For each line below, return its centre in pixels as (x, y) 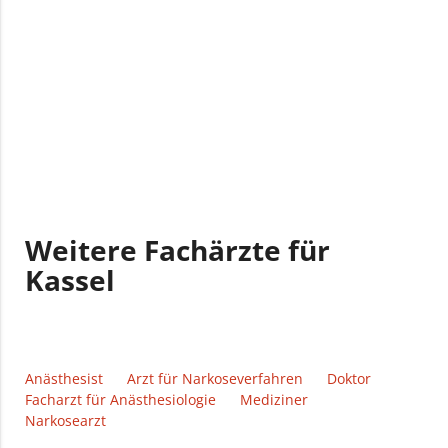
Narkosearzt (66, 421)
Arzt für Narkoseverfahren (215, 379)
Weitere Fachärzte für (178, 250)
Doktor (349, 379)
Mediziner (274, 400)
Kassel (70, 280)
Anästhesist (64, 379)
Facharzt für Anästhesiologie (121, 400)
